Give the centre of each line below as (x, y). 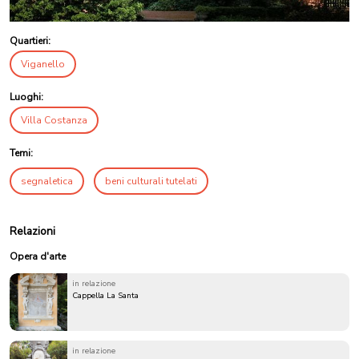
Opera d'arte (38, 257)
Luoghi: (26, 97)
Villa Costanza (54, 121)
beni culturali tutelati (151, 182)
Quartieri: (30, 41)
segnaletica (47, 182)
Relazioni (32, 232)
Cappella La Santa (105, 296)
